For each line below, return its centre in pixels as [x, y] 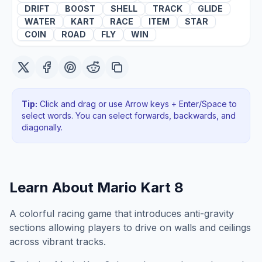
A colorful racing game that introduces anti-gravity [122, 213]
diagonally [41, 127]
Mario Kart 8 [140, 187]
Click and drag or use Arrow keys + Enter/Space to [137, 104]
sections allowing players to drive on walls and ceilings [130, 227]
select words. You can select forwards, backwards [119, 116]
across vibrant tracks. [58, 242]
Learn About [53, 187]
